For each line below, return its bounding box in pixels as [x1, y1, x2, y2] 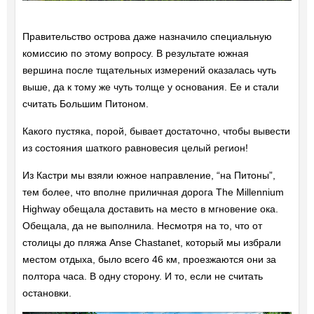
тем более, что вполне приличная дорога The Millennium [22, 186, 284, 198]
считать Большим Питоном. [22, 98, 149, 110]
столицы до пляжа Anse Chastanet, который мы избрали [22, 237, 281, 249]
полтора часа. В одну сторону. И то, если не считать [22, 271, 263, 282]
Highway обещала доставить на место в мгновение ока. [22, 203, 278, 215]
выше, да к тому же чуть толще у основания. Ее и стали [22, 81, 279, 93]
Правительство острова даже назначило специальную [22, 31, 272, 43]
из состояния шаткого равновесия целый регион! [22, 142, 248, 154]
